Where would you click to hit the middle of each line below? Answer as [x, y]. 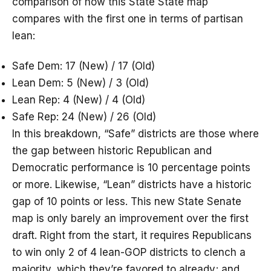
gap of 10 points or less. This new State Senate [127, 202]
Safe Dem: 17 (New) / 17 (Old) [83, 66]
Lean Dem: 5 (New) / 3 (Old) [80, 83]
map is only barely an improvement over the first [130, 219]
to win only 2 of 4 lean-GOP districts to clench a [129, 253]
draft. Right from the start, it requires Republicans [132, 236]
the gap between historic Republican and [112, 151]
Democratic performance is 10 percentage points [131, 168]
